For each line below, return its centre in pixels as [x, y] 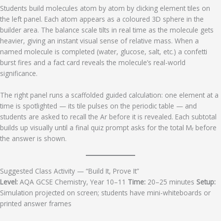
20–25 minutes [171, 182]
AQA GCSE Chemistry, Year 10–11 [73, 182]
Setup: [206, 182]
